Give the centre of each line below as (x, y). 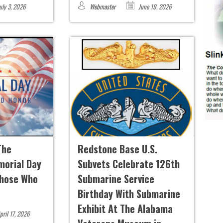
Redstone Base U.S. (117, 149)
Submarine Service (116, 179)
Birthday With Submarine (129, 194)
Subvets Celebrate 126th (128, 164)
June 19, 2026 (154, 7)
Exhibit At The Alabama (125, 209)
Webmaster (102, 7)
